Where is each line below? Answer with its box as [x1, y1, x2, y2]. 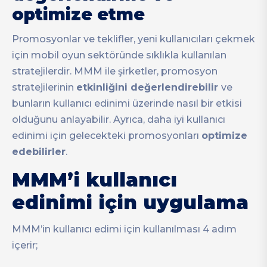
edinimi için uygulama [12, 191, 249, 215]
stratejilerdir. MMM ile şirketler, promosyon [12, 66, 218, 77]
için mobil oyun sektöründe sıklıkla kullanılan [12, 49, 226, 61]
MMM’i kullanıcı [12, 168, 177, 192]
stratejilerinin [12, 82, 76, 94]
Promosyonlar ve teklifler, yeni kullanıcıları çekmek [12, 33, 255, 45]
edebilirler [12, 146, 66, 158]
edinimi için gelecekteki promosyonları [12, 130, 201, 142]
